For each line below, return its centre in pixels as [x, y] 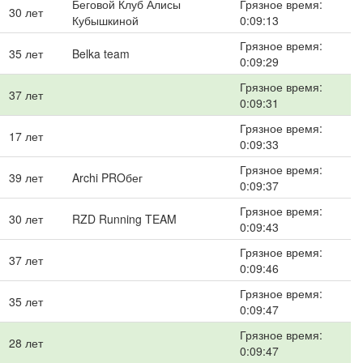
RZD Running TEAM [124, 219]
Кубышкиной [105, 20]
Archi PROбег [107, 177]
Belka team [101, 53]
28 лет [26, 343]
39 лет [26, 177]
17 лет [26, 136]
